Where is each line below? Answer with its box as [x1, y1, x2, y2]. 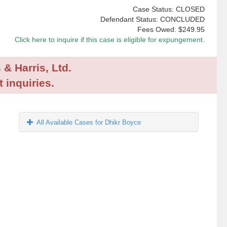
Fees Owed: [137, 25, 178, 34]
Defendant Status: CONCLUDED [100, 15, 205, 24]
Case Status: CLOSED [132, 5, 205, 14]
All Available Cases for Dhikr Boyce [36, 119, 141, 127]
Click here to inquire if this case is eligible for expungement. [14, 35, 205, 44]
